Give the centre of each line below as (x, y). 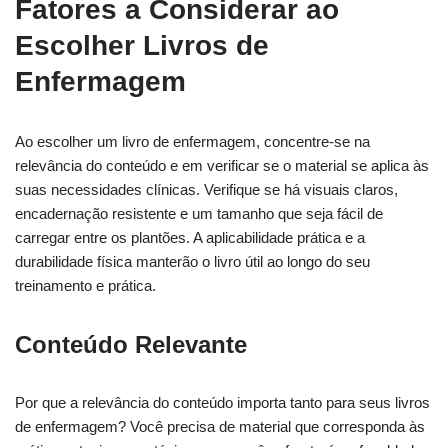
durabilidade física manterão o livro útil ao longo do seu (192, 261)
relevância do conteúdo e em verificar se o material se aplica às (222, 165)
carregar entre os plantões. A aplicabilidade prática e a (190, 237)
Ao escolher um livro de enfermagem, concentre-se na (192, 141)
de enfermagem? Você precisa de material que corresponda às (220, 426)
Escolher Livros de (142, 45)
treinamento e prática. (85, 285)
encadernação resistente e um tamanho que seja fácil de (199, 213)
